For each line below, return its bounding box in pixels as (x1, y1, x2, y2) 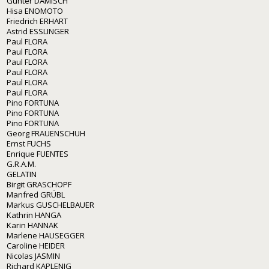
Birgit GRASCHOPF (7, 178, 71, 190)
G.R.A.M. (7, 158, 36, 169)
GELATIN (7, 168, 37, 180)
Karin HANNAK (7, 219, 58, 231)
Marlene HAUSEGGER (7, 229, 85, 241)
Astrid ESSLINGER (7, 25, 69, 37)
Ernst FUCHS (7, 138, 51, 149)
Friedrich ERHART (7, 15, 68, 26)
